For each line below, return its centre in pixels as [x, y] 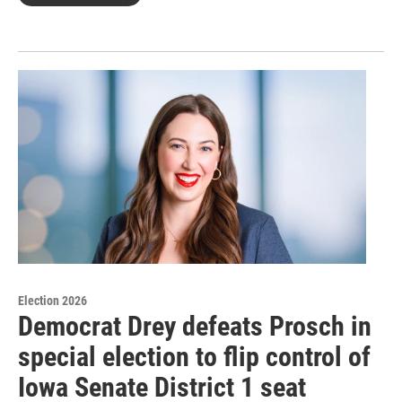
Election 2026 [52, 301]
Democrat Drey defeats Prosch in [195, 327]
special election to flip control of [194, 357]
